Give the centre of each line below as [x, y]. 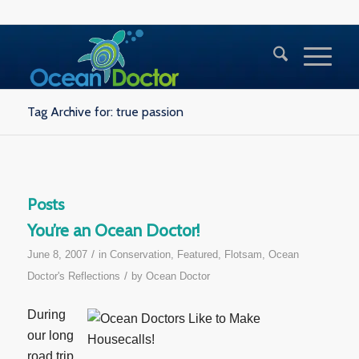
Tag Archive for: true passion [105, 112]
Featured [197, 254]
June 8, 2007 [57, 254]
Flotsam [243, 254]
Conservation [140, 254]
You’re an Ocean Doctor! [113, 230]
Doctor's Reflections [73, 276]
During [46, 314]
